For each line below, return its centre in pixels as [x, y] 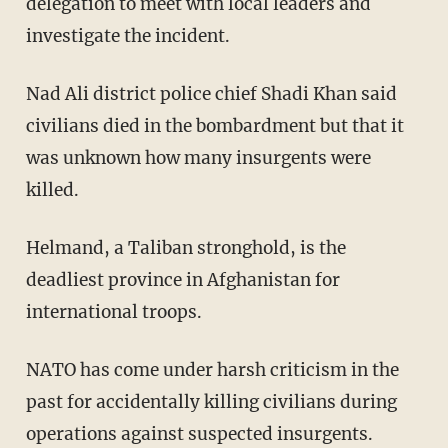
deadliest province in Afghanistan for [182, 279]
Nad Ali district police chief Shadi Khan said [211, 93]
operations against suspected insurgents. [199, 433]
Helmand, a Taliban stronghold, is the [185, 247]
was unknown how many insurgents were [198, 157]
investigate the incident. [127, 35]
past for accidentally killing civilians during [211, 401]
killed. [52, 189]
